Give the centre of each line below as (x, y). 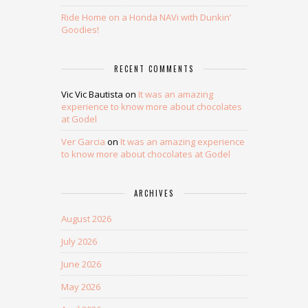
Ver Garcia (83, 142)
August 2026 (86, 219)
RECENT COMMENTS (154, 69)
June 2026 (81, 264)
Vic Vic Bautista (92, 94)
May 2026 (81, 287)
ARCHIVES (154, 193)
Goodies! (80, 30)
